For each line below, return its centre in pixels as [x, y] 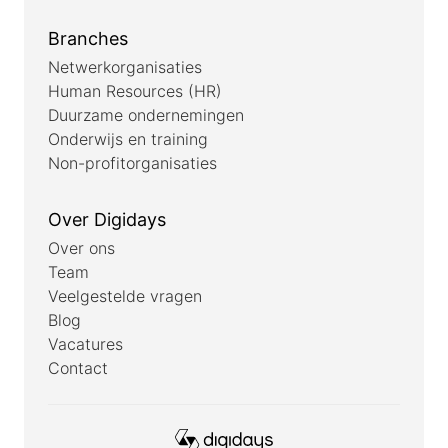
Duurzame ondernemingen [146, 114]
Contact [78, 367]
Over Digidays [107, 219]
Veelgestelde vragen [125, 295]
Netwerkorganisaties [125, 66]
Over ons [81, 247]
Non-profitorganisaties [132, 162]
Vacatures [85, 343]
